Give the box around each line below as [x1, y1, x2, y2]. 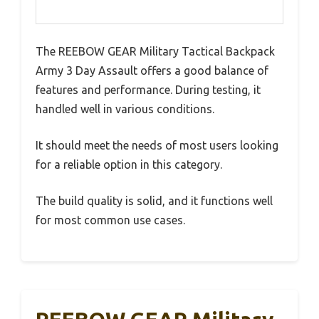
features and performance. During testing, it [36, 83, 261, 96]
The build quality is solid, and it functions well [36, 194, 273, 207]
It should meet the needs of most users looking [36, 138, 278, 152]
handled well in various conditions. [36, 102, 214, 115]
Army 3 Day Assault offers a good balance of [36, 63, 268, 77]
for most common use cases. [36, 213, 185, 226]
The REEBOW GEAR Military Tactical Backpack [36, 44, 275, 58]
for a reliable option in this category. [36, 157, 222, 171]
